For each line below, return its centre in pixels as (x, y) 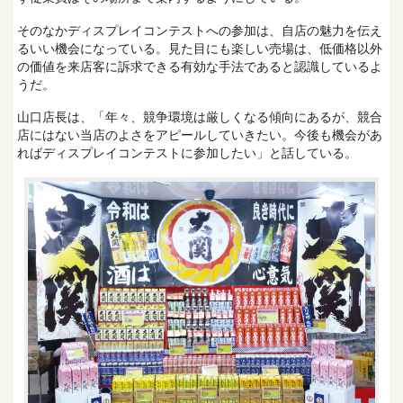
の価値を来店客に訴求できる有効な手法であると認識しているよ (200, 67)
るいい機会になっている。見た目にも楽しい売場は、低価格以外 (200, 49)
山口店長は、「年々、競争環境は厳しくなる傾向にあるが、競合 (200, 117)
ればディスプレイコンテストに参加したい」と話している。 (187, 153)
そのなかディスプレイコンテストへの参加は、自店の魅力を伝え (200, 31)
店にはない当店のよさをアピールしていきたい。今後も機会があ (200, 135)
